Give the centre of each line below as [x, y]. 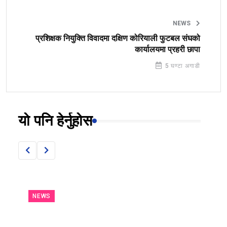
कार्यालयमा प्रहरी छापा [167, 49]
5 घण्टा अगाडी [182, 66]
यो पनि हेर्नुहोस [55, 121]
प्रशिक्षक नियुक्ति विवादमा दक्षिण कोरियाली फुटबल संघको [118, 38]
